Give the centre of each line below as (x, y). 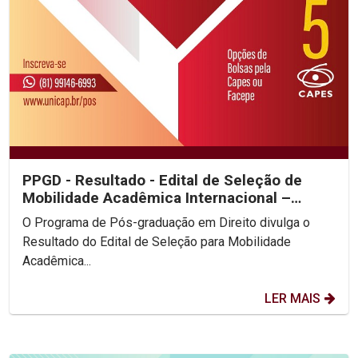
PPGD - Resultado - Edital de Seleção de (162, 181)
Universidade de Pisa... (101, 216)
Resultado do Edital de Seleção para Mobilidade (157, 242)
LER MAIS (292, 299)
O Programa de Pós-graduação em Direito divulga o (166, 223)
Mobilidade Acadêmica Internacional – (157, 198)
